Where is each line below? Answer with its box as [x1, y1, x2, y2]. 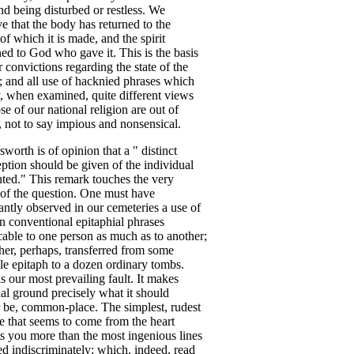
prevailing [55, 272, 105, 285]
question [32, 186, 73, 200]
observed [26, 201, 71, 214]
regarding [66, 60, 113, 73]
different [119, 88, 161, 102]
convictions [6, 60, 62, 73]
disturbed [44, 3, 90, 17]
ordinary [106, 258, 148, 271]
